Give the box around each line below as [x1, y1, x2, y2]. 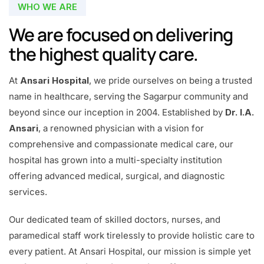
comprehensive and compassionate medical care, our [9, 138, 233, 150]
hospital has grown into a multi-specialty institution [9, 154, 222, 166]
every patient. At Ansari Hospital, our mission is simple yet [9, 245, 251, 257]
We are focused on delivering [9, 22, 233, 47]
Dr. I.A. [225, 106, 254, 118]
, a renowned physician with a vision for [38, 122, 204, 134]
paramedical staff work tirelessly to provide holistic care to [9, 229, 255, 241]
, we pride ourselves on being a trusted [89, 74, 252, 86]
